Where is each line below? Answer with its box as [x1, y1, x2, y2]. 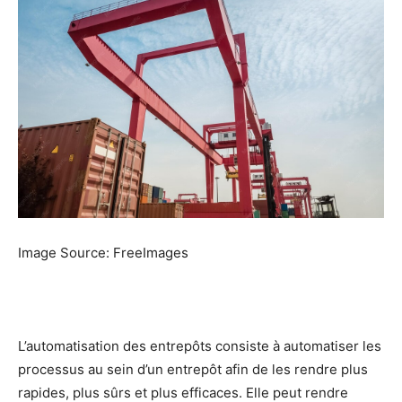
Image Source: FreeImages [18, 244, 188, 262]
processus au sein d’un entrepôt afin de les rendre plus [18, 361, 368, 379]
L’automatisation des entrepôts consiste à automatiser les [18, 337, 381, 355]
